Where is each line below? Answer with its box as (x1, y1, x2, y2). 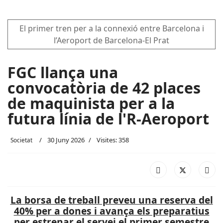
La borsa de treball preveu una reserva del (10, 193, 213, 207)
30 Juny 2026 (47, 135, 85, 144)
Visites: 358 (97, 135, 129, 144)
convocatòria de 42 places (7, 78, 201, 98)
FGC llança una (7, 62, 118, 83)
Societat (10, 136, 32, 144)
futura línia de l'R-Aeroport (7, 109, 209, 129)
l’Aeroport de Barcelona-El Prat (54, 35, 169, 46)
